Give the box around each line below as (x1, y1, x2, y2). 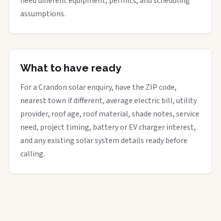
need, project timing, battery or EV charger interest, (20, 121, 196, 133)
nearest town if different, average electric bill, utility (20, 95, 197, 106)
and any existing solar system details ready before (20, 135, 187, 146)
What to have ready (20, 61, 121, 74)
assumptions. (20, 8, 66, 19)
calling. (20, 148, 45, 159)
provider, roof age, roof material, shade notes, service (20, 108, 199, 119)
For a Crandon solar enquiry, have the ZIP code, (20, 81, 177, 93)
